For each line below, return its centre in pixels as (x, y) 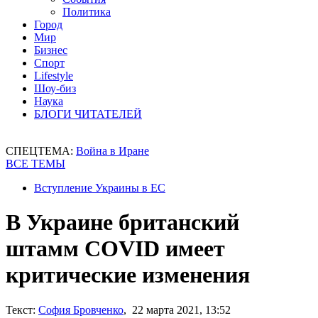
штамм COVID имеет (115, 249)
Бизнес (51, 50)
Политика (87, 12)
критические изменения (128, 275)
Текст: (21, 309)
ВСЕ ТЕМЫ (35, 164)
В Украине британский (122, 223)
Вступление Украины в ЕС (100, 188)
